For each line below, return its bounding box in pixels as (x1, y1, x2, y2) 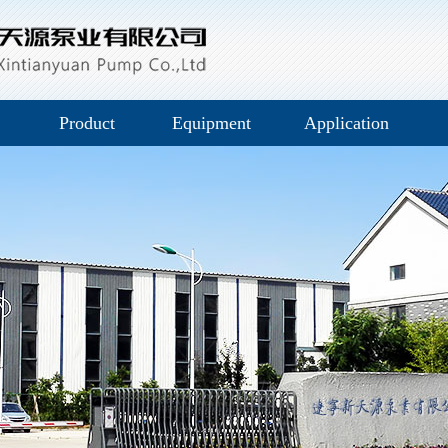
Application (304, 113, 389, 133)
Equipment (171, 113, 251, 133)
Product (59, 113, 115, 133)
